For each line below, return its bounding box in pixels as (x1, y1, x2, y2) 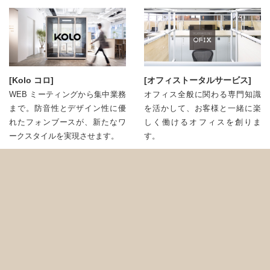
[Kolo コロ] (9, 75, 54, 85)
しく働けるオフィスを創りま (144, 118, 261, 127)
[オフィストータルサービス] (144, 75, 251, 85)
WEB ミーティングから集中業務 (9, 90, 126, 99)
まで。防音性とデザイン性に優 (9, 104, 126, 113)
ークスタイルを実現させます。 (9, 131, 119, 140)
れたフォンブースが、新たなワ (9, 118, 126, 127)
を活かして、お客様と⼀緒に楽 (144, 104, 261, 113)
